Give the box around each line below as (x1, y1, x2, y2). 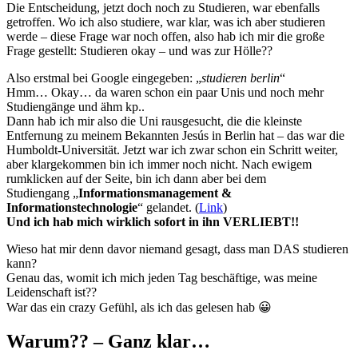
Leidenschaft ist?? (6, 285, 97, 300)
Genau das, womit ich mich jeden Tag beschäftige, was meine (6, 271, 317, 285)
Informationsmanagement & (78, 186, 232, 201)
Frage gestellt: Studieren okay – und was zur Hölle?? (6, 44, 272, 58)
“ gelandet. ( (137, 201, 199, 215)
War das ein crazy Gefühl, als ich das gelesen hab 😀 (6, 300, 272, 315)
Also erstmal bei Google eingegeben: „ (6, 71, 201, 86)
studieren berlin (201, 71, 280, 86)
